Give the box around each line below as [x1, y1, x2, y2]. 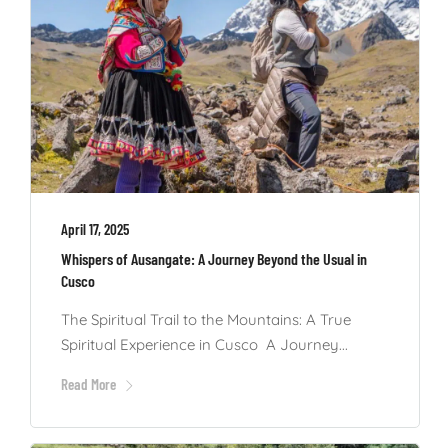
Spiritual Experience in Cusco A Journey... [61, 334, 348, 354]
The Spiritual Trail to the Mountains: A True [61, 309, 351, 329]
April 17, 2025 [61, 219, 129, 238]
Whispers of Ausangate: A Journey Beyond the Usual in [61, 248, 367, 268]
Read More [61, 374, 116, 393]
